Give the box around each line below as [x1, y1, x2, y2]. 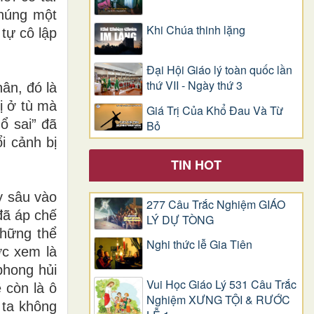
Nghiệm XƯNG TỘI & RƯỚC [146, 292, 290, 308]
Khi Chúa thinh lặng [146, 21, 245, 38]
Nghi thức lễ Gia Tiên [146, 236, 252, 253]
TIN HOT [171, 155, 221, 174]
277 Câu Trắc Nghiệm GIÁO [146, 196, 285, 212]
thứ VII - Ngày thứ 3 [146, 77, 243, 94]
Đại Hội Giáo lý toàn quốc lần [146, 62, 292, 78]
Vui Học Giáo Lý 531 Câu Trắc [146, 276, 296, 293]
